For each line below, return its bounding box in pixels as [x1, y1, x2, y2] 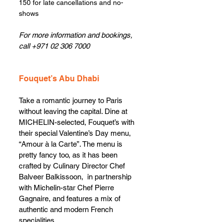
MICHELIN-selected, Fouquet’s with [19, 118, 136, 127]
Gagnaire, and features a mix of [19, 194, 122, 203]
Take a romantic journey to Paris [19, 96, 124, 105]
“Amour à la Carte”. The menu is [19, 140, 124, 149]
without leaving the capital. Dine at [19, 107, 129, 116]
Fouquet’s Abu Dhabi [19, 74, 99, 84]
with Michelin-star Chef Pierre [19, 183, 116, 192]
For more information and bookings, [19, 31, 134, 40]
